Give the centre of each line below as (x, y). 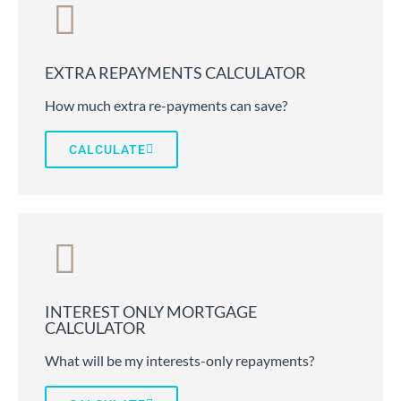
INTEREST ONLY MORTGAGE (151, 312)
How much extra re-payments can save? (166, 106)
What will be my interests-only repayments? (179, 361)
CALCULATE (107, 150)
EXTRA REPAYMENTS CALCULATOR (175, 73)
